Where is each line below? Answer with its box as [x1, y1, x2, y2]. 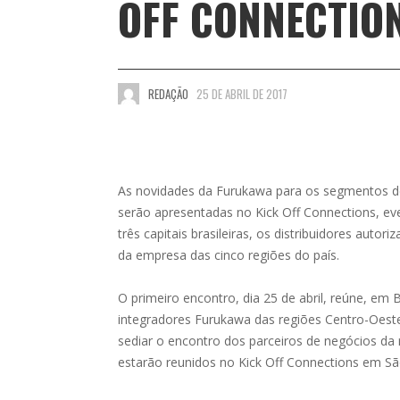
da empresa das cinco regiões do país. [118, 246, 339, 263]
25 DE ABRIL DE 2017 [196, 85, 287, 104]
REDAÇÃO [147, 85, 188, 104]
